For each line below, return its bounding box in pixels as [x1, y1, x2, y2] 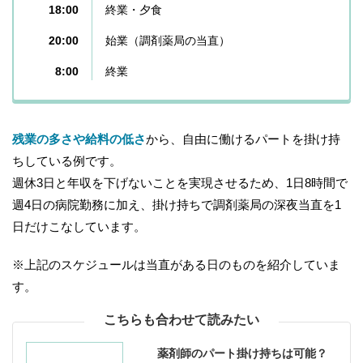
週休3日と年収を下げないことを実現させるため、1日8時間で [12, 175, 348, 190]
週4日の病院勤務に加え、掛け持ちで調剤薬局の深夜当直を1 [12, 197, 341, 211]
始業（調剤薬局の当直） [105, 33, 230, 47]
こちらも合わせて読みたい [104, 312, 259, 327]
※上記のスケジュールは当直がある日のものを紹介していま [12, 257, 340, 271]
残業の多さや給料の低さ [12, 131, 146, 146]
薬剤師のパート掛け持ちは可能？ [156, 346, 327, 360]
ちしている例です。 [12, 153, 122, 168]
